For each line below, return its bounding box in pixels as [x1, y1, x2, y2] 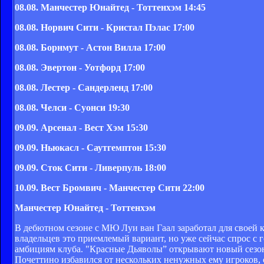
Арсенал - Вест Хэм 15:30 [41, 122, 148, 133]
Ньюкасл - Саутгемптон [41, 142, 144, 153]
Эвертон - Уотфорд [41, 62, 123, 72]
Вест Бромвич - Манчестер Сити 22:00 [41, 182, 204, 193]
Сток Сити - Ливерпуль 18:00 [41, 162, 166, 173]
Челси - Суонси [41, 102, 108, 113]
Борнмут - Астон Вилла [41, 42, 144, 52]
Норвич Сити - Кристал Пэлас [41, 22, 173, 32]
